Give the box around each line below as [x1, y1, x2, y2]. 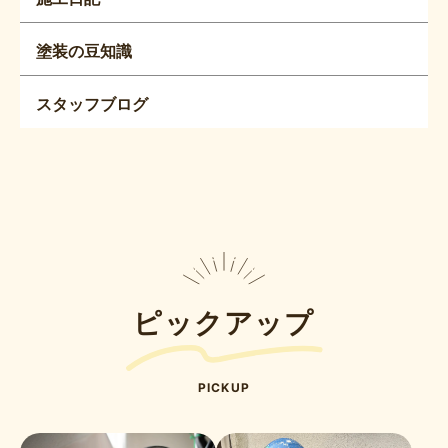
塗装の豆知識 [36, 40, 132, 61]
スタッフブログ [36, 93, 148, 114]
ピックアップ [133, 305, 315, 340]
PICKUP [197, 379, 251, 395]
